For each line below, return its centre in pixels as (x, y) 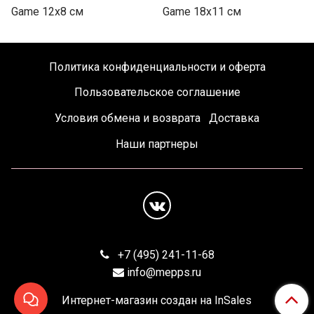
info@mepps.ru (164, 273)
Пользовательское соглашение (157, 93)
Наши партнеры (157, 144)
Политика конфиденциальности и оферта (157, 67)
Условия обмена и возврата (127, 118)
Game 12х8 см (47, 12)
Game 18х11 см (202, 12)
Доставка (234, 118)
